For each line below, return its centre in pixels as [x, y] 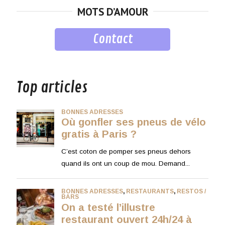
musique [33, 58]
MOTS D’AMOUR [113, 12]
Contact [113, 39]
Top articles [52, 87]
